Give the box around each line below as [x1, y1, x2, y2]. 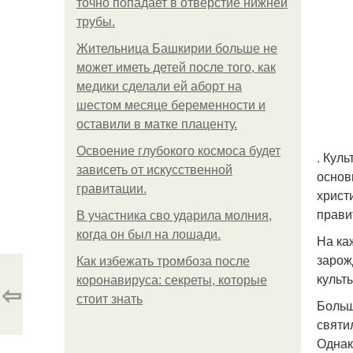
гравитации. [76, 182, 147, 195]
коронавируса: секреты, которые [76, 273, 267, 287]
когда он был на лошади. [76, 228, 221, 241]
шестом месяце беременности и [76, 98, 266, 112]
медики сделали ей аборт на [76, 80, 242, 93]
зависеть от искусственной [76, 163, 232, 176]
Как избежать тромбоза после [76, 255, 250, 268]
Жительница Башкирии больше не [76, 42, 277, 55]
